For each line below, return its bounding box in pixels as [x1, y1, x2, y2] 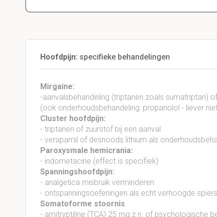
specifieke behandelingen [79, 52, 170, 62]
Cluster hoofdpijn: [40, 114, 106, 123]
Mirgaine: [40, 82, 75, 91]
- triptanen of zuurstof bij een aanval [40, 124, 161, 134]
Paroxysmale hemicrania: [40, 146, 133, 155]
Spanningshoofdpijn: [40, 167, 114, 176]
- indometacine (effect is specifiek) [40, 156, 158, 166]
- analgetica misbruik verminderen [40, 178, 154, 187]
